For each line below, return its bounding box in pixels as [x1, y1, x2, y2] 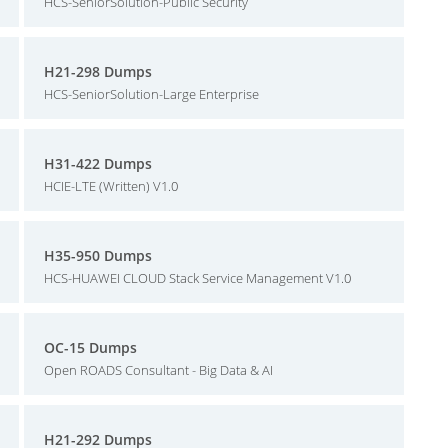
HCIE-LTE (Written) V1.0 [44, 177, 178, 195]
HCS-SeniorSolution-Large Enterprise [44, 85, 259, 103]
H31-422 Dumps [44, 154, 152, 173]
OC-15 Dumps [44, 338, 137, 357]
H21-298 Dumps [44, 62, 152, 81]
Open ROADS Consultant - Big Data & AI [44, 361, 273, 379]
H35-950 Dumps [44, 246, 152, 265]
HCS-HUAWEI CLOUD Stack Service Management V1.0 [44, 269, 351, 287]
